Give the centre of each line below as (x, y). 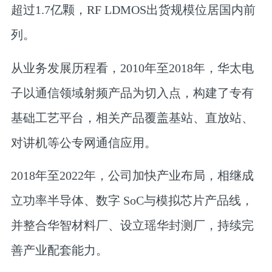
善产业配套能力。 (59, 250)
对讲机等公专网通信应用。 (83, 142)
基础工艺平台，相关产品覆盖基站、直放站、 (132, 117)
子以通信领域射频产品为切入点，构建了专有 (132, 93)
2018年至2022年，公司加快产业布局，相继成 (132, 176)
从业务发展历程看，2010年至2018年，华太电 (132, 68)
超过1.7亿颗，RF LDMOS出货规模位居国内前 (133, 10)
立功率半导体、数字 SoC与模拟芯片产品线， (132, 201)
